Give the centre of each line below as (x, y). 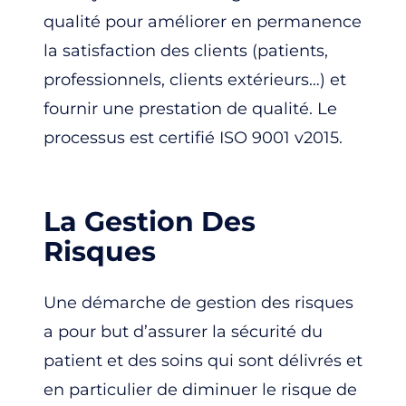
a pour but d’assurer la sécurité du (183, 331)
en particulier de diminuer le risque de (200, 389)
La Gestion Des (150, 221)
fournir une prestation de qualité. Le (190, 108)
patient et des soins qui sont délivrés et (203, 360)
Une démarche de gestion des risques (198, 302)
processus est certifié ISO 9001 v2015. (193, 137)
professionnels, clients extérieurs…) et (195, 79)
